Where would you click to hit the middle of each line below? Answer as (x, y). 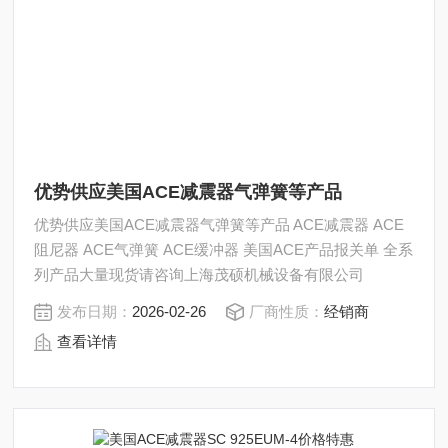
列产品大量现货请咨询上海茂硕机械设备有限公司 (199, 274)
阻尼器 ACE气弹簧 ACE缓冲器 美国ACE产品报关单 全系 (224, 249)
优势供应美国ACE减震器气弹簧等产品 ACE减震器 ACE (219, 224)
